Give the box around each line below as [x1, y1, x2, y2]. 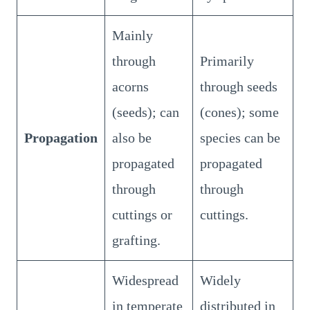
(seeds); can [112, 104, 179, 120]
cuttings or [112, 206, 172, 222]
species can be [200, 129, 280, 145]
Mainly [112, 27, 153, 43]
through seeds [200, 78, 277, 94]
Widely [200, 272, 241, 288]
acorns [112, 78, 149, 94]
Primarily [200, 53, 254, 69]
